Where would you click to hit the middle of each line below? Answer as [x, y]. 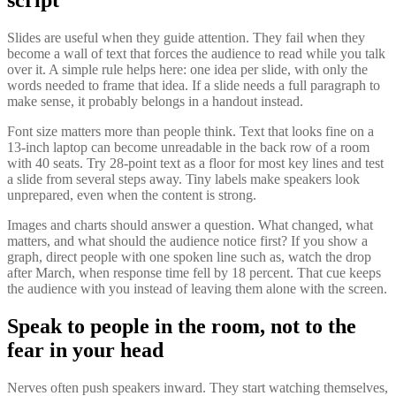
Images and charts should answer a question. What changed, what [190, 225]
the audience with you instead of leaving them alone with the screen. [197, 288]
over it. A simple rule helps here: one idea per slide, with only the [187, 69]
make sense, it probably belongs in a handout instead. [155, 101]
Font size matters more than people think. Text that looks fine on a [190, 131]
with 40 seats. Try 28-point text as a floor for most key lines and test [195, 163]
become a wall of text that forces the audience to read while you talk [196, 53]
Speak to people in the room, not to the [182, 326]
